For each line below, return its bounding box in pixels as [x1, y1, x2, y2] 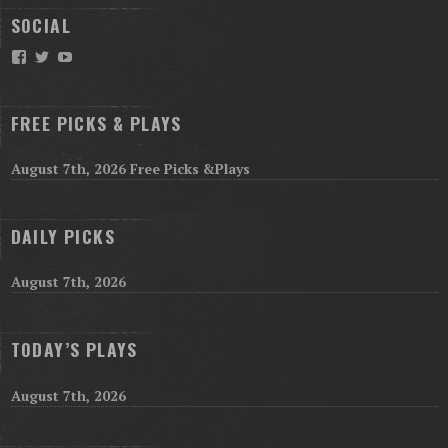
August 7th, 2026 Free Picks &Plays [10, 159, 250, 179]
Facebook [25, 48, 88, 65]
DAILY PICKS [10, 223, 115, 250]
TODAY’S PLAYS [10, 336, 138, 363]
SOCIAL [10, 12, 71, 39]
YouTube [71, 48, 130, 65]
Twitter [48, 48, 94, 65]
